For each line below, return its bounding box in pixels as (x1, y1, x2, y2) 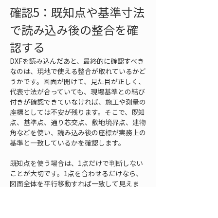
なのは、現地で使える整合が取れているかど (10, 66, 146, 76)
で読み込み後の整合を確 (10, 21, 138, 38)
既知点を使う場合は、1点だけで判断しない (10, 158, 143, 168)
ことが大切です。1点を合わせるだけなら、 (10, 168, 143, 178)
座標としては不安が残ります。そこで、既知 (10, 107, 145, 117)
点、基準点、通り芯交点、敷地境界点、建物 (10, 117, 146, 127)
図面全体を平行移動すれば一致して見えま (10, 179, 139, 188)
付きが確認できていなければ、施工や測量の (10, 97, 146, 107)
